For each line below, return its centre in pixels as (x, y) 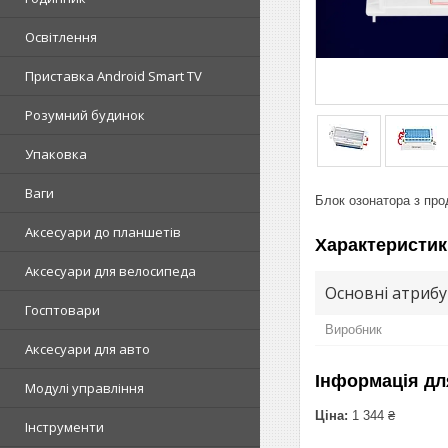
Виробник (353, 329)
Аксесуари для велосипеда (110, 271)
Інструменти (64, 427)
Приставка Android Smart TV (113, 76)
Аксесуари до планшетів (103, 232)
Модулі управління (84, 388)
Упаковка (56, 154)
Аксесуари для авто (87, 349)
